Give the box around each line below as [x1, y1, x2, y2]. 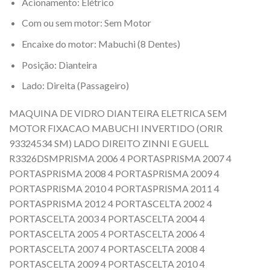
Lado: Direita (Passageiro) [21, 80, 129, 92]
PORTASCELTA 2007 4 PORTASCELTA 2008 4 [9, 242, 205, 254]
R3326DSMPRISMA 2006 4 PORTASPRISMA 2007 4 [9, 152, 231, 164]
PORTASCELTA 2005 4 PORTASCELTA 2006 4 [9, 227, 205, 239]
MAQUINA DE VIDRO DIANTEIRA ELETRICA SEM [9, 107, 227, 119]
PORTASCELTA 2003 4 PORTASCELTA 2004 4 [9, 212, 205, 224]
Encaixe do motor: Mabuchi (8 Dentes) [21, 37, 180, 49]
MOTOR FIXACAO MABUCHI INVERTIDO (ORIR [9, 122, 222, 134]
